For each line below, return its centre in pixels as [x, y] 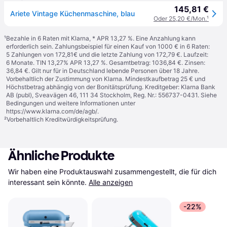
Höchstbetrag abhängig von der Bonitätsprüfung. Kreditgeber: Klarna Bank [111, 87]
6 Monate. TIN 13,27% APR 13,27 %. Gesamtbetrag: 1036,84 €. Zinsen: [106, 63]
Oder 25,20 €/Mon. [180, 18]
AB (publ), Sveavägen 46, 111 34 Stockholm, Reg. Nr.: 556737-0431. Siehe [111, 95]
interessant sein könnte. [47, 182]
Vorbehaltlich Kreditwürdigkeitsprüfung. [62, 119]
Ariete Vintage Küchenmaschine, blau [72, 13]
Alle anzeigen [111, 182]
